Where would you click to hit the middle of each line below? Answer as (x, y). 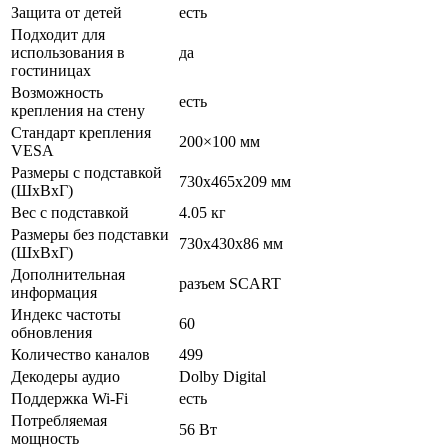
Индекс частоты (66, 314)
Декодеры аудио (65, 376)
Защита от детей (66, 12)
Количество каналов (80, 354)
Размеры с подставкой (86, 172)
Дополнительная (68, 274)
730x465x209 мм (235, 181)
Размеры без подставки (90, 234)
